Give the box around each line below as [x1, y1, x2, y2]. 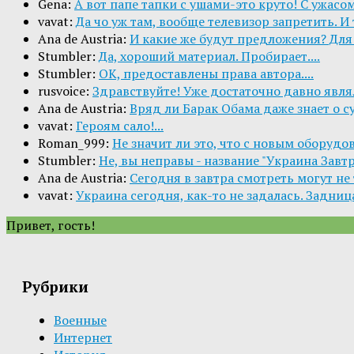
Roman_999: [38, 134, 112, 153]
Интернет [54, 328, 112, 346]
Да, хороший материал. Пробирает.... [99, 47, 320, 66]
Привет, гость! [6, 217, 95, 235]
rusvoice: [38, 82, 92, 100]
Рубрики [22, 277, 88, 296]
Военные [54, 311, 107, 329]
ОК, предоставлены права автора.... [99, 65, 314, 83]
